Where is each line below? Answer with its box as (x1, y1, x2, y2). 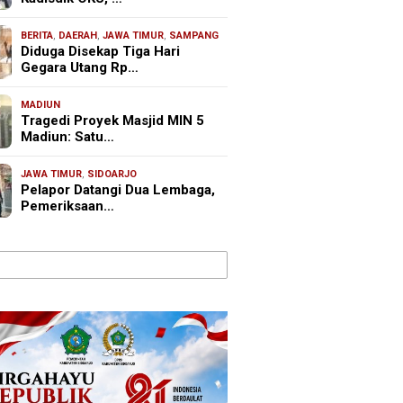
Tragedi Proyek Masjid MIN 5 (21, 112, 205, 129)
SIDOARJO (87, 167, 138, 180)
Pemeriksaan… (21, 197, 115, 214)
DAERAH (58, 29, 98, 41)
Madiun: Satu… (21, 128, 115, 145)
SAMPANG (169, 29, 219, 41)
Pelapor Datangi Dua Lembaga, (21, 181, 216, 198)
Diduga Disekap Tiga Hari (21, 42, 181, 59)
